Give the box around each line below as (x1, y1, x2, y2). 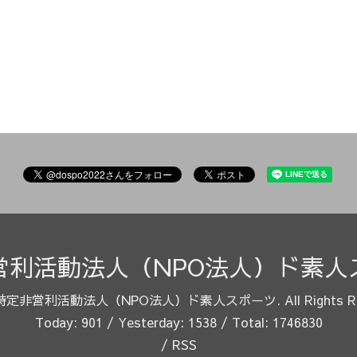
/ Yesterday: (102, 313, 188, 331)
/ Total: (216, 313, 273, 331)
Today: (34, 313, 81, 331)
